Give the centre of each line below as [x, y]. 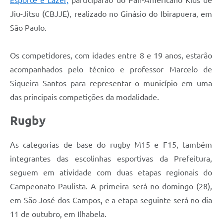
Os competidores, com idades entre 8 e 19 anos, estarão [111, 55]
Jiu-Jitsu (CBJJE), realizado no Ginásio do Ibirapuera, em [111, 14]
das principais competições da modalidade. [84, 97]
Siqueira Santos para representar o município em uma [111, 83]
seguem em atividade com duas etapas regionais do [111, 172]
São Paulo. [28, 28]
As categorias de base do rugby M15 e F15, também [111, 144]
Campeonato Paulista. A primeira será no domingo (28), [111, 186]
